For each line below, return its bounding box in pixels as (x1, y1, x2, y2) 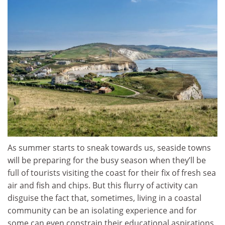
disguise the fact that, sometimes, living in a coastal (8, 192, 201, 204)
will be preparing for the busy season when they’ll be (8, 155, 206, 166)
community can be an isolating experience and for (8, 205, 197, 216)
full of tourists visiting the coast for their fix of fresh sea (8, 167, 216, 179)
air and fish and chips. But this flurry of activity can (8, 180, 198, 191)
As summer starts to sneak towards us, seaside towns (8, 142, 211, 154)
